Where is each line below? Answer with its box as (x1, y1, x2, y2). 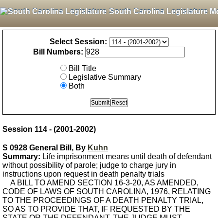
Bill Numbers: (33, 48, 83, 56)
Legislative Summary (69, 73, 141, 81)
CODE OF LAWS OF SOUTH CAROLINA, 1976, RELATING (2, 187, 211, 196)
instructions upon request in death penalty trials (2, 170, 164, 178)
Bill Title (69, 64, 96, 73)
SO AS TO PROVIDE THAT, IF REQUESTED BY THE (2, 205, 190, 213)
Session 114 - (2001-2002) (2, 125, 96, 133)
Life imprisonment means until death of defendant (40, 152, 212, 161)
